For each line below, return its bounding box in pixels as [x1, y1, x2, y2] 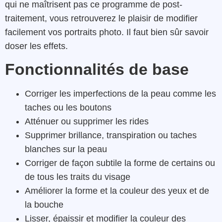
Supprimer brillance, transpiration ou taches [25, 130, 197, 140]
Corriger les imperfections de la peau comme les [25, 89, 216, 99]
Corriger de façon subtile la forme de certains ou [25, 158, 215, 168]
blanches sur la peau [25, 144, 107, 154]
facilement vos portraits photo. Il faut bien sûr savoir [5, 27, 209, 37]
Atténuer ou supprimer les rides [25, 116, 149, 126]
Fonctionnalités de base [5, 60, 189, 78]
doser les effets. [5, 41, 68, 51]
